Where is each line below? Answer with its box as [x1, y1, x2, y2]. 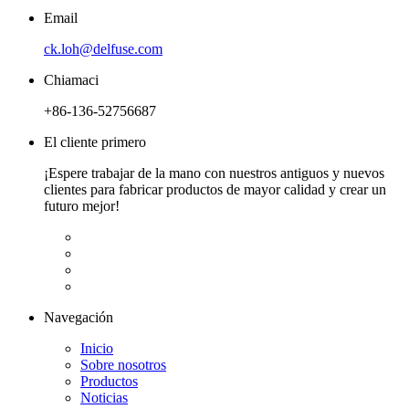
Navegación [44, 309, 113, 325]
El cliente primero [44, 133, 146, 150]
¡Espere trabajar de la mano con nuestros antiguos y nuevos [44, 164, 384, 181]
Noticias [80, 389, 128, 405]
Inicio [80, 340, 113, 356]
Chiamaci [44, 71, 99, 88]
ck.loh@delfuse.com [44, 40, 163, 57]
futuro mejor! [44, 197, 120, 214]
